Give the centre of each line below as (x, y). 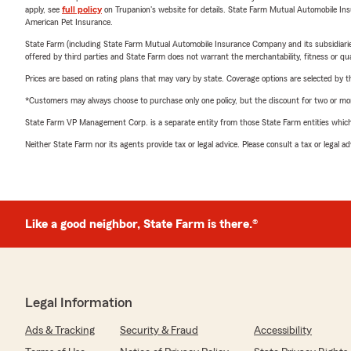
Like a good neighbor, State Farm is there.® (141, 224)
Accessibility (283, 331)
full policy (82, 9)
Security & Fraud (159, 331)
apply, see (43, 9)
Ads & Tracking (60, 331)
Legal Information (79, 302)
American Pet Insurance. (69, 22)
